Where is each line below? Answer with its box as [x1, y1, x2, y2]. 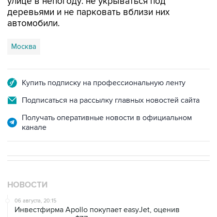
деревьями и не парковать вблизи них [7, 6, 170, 18]
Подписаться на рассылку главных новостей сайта [22, 95, 200, 105]
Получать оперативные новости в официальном [22, 112, 192, 123]
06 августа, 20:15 [15, 197, 56, 204]
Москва [11, 42, 36, 51]
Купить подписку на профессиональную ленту [22, 77, 186, 88]
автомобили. [7, 17, 60, 29]
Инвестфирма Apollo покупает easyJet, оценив [15, 204, 180, 215]
